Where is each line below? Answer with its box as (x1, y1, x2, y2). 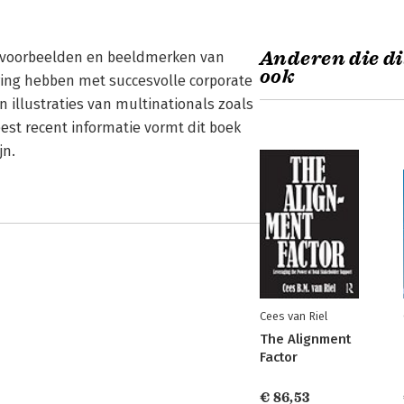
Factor (260, 349, 298, 365)
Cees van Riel (260, 309, 327, 323)
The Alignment (260, 331, 351, 347)
